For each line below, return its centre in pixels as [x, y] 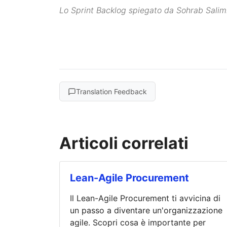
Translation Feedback [111, 92]
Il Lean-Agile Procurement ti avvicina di [145, 198]
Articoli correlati [124, 143]
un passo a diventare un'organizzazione [146, 211]
